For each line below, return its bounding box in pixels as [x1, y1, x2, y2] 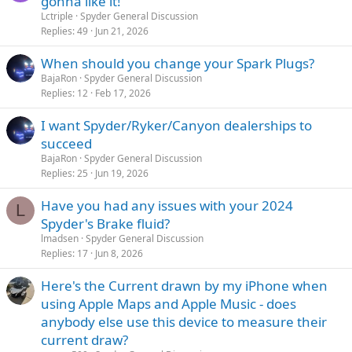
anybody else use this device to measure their [41, 312, 327, 331]
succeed [41, 134, 92, 152]
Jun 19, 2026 [95, 166, 148, 180]
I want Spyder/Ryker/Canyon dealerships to [41, 115, 312, 134]
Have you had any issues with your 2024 [41, 196, 293, 214]
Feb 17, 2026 [95, 86, 151, 100]
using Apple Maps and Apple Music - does [41, 294, 296, 313]
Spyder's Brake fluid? [41, 214, 170, 233]
